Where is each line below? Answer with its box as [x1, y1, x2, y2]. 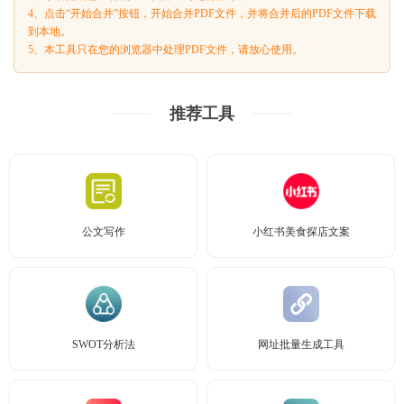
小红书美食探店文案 [252, 225, 350, 238]
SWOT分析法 [71, 338, 135, 351]
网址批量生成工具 [257, 338, 344, 351]
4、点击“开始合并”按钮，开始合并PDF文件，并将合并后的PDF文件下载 [28, 7, 376, 20]
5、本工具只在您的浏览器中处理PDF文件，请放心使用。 [28, 43, 303, 56]
